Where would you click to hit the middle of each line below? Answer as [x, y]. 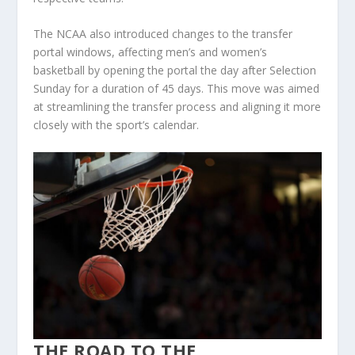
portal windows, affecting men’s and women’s [151, 52]
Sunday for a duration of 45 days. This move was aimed [177, 89]
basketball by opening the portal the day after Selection [175, 71]
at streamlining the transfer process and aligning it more [177, 107]
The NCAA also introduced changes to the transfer [163, 34]
